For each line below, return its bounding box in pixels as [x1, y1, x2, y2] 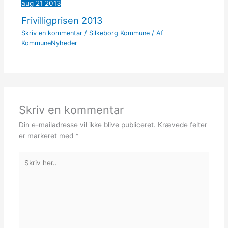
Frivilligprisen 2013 [21, 14, 103, 26]
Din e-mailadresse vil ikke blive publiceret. [18, 120, 156, 129]
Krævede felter [157, 120, 207, 129]
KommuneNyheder [21, 39, 77, 47]
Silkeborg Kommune [89, 29, 150, 37]
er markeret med [18, 131, 75, 140]
